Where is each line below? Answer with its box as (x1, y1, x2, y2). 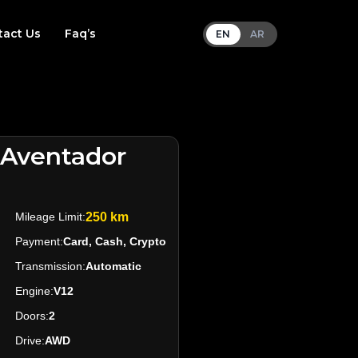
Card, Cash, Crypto (63, 235, 166, 249)
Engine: (15, 284, 54, 298)
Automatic (86, 260, 141, 273)
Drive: (15, 334, 45, 348)
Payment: (15, 235, 63, 249)
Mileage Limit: (15, 210, 86, 224)
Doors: (15, 309, 49, 323)
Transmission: (15, 260, 86, 273)
